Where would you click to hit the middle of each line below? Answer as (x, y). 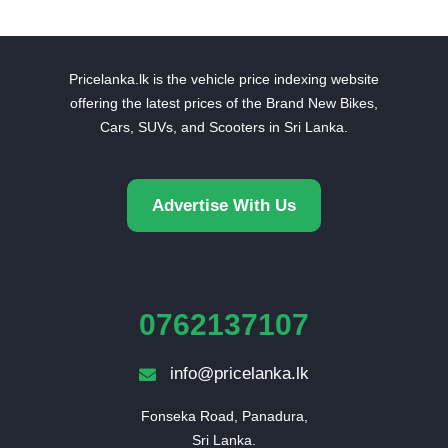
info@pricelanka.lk (239, 373)
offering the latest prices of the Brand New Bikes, (224, 103)
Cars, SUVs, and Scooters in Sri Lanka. (224, 127)
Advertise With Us (224, 205)
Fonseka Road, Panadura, (224, 416)
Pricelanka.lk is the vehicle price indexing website (224, 79)
